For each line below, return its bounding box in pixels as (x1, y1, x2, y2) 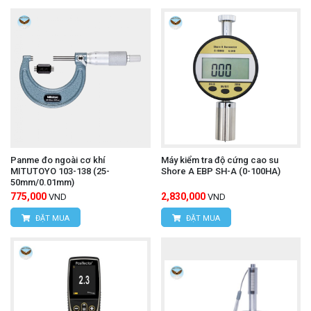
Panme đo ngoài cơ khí (10, 155, 105, 166)
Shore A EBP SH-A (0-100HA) (160, 166, 280, 177)
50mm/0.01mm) (10, 177, 74, 188)
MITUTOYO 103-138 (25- (10, 166, 110, 177)
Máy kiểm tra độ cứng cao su (160, 155, 278, 166)
